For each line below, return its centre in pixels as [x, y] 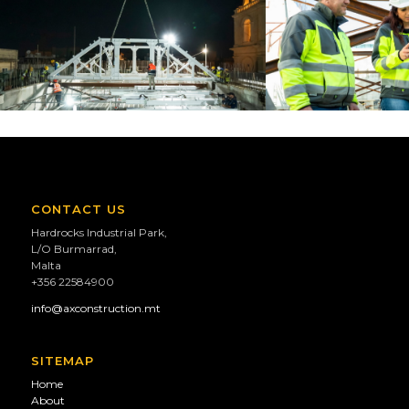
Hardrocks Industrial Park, [99, 233]
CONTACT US [78, 210]
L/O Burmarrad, [73, 249]
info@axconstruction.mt [95, 308]
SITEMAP [62, 360]
